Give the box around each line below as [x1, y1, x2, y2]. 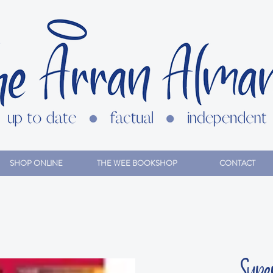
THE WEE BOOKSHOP [96, 157, 177, 169]
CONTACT [219, 157, 255, 169]
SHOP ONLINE [9, 157, 63, 169]
